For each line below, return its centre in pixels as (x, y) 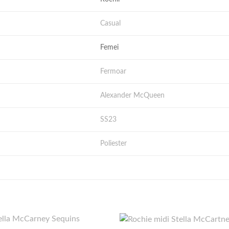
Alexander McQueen (133, 96)
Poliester (114, 144)
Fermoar (113, 72)
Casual (111, 24)
